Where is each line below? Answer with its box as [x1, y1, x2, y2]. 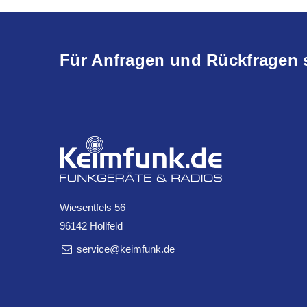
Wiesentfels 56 [60, 201, 125, 213]
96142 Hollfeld [60, 219, 123, 232]
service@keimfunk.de [74, 243, 175, 255]
